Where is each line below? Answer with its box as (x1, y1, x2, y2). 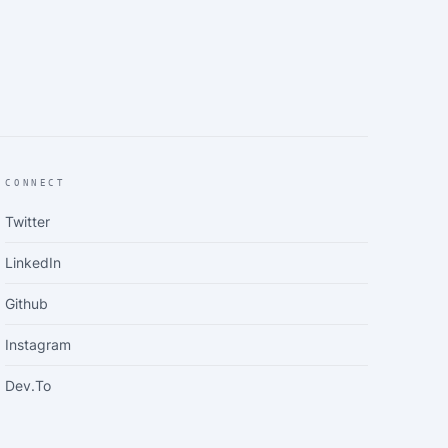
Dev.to (5, 377, 52, 394)
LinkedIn (5, 254, 62, 271)
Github (5, 295, 49, 312)
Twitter (5, 213, 51, 230)
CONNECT (5, 178, 66, 188)
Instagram (5, 336, 72, 353)
